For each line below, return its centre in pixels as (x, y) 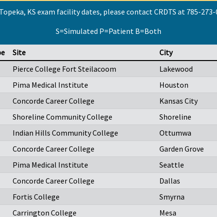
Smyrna (172, 197)
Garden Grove (182, 149)
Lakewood (176, 69)
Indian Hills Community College (65, 133)
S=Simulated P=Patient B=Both (108, 31)
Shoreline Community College (62, 117)
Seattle (172, 165)
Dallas (170, 181)
